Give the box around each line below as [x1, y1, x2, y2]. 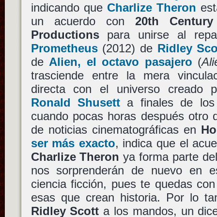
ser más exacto [31, 137, 115, 150]
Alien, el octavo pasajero [49, 55, 192, 69]
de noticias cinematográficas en [31, 123, 201, 137]
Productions [31, 28, 99, 42]
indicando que [31, 1, 107, 15]
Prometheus [31, 42, 98, 55]
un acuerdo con [31, 15, 135, 28]
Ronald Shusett [31, 96, 120, 109]
